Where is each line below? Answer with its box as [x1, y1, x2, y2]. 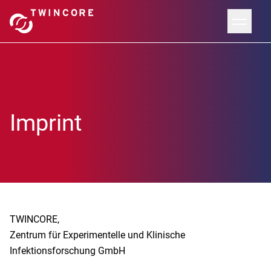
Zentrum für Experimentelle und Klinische [10, 229, 185, 241]
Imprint [10, 109, 82, 136]
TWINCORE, [10, 214, 59, 225]
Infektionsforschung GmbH [10, 245, 125, 256]
